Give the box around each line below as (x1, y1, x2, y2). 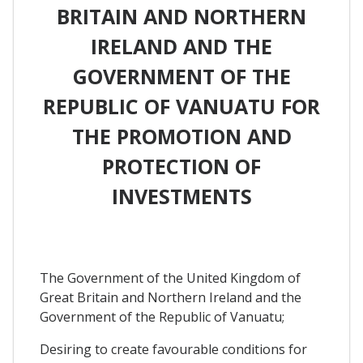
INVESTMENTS (111, 181, 252, 210)
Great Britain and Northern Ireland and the (40, 288, 301, 307)
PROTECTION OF (102, 152, 261, 180)
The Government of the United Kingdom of (40, 269, 301, 288)
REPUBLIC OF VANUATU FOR (43, 92, 320, 120)
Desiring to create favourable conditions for (40, 340, 307, 359)
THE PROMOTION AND (71, 122, 292, 150)
